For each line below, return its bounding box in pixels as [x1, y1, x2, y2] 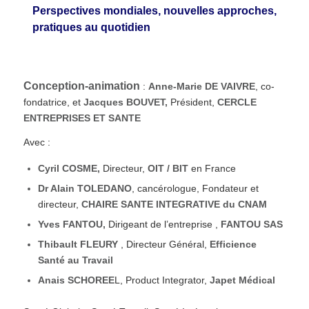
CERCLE [217, 97, 257, 108]
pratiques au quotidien [32, 21, 150, 33]
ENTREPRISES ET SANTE [23, 112, 141, 124]
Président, [167, 97, 217, 108]
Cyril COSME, [37, 163, 100, 175]
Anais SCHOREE [37, 275, 114, 286]
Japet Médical [209, 275, 275, 286]
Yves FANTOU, [37, 219, 106, 230]
